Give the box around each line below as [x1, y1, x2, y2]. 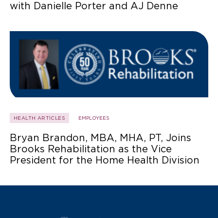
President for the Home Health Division [10, 154, 200, 166]
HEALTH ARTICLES [14, 115, 65, 121]
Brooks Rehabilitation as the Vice [10, 143, 172, 155]
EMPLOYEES [78, 115, 109, 121]
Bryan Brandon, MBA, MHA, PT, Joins [10, 132, 191, 144]
